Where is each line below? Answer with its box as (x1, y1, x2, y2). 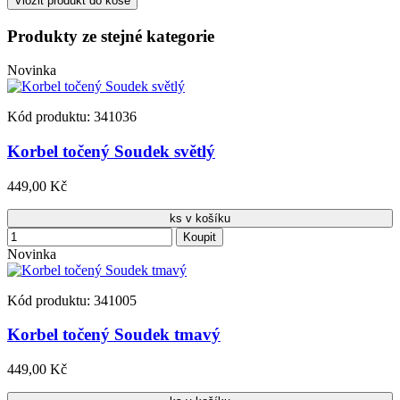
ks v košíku (170, 211, 230, 225)
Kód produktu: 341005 (7, 292, 137, 308)
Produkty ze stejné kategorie (7, 26, 214, 46)
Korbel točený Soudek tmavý (7, 325, 221, 345)
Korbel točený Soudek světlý (7, 142, 215, 162)
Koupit (183, 229, 216, 244)
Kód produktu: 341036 (7, 109, 137, 125)
